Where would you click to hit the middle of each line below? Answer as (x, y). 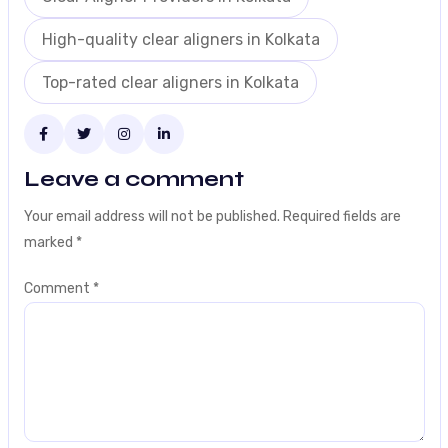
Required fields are (341, 216)
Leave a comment (133, 178)
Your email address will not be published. (151, 216)
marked (49, 242)
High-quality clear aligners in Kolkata (180, 39)
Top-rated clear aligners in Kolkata (170, 82)
